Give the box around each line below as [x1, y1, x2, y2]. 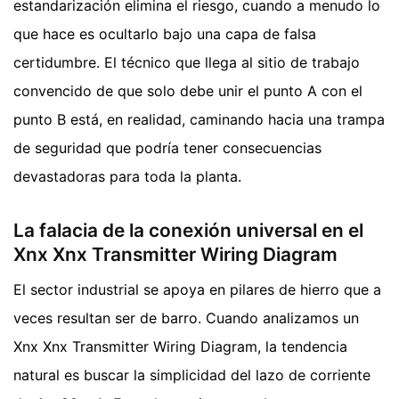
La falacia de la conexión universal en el [13, 218, 363, 241]
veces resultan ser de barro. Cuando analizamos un [13, 309, 359, 328]
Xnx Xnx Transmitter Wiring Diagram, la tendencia [13, 338, 347, 356]
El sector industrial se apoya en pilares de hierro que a [13, 281, 381, 299]
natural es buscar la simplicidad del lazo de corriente [13, 366, 370, 385]
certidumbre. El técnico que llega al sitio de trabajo [13, 53, 360, 71]
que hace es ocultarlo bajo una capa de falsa [13, 24, 316, 43]
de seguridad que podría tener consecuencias [13, 138, 322, 157]
